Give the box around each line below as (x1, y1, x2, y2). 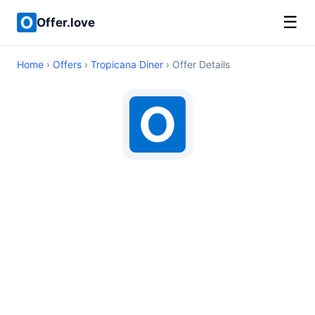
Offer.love (37, 15, 95, 30)
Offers (53, 58, 82, 70)
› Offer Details (163, 58, 230, 70)
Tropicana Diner (91, 58, 163, 70)
